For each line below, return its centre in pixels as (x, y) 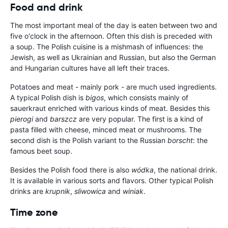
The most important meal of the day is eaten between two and (114, 25)
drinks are (28, 191)
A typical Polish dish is (48, 98)
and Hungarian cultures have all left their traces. (90, 68)
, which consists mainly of (146, 98)
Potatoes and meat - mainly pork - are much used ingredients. (113, 87)
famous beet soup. (41, 151)
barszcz (63, 119)
